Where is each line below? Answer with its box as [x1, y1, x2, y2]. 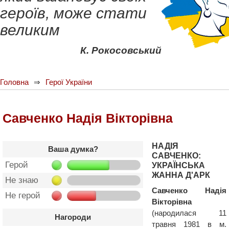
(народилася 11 [152, 209, 226, 217]
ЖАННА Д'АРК [152, 171, 210, 179]
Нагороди [55, 213, 91, 221]
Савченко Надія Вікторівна [3, 111, 173, 125]
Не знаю [5, 175, 38, 185]
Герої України [45, 78, 92, 86]
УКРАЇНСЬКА [152, 161, 205, 170]
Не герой [5, 191, 40, 200]
